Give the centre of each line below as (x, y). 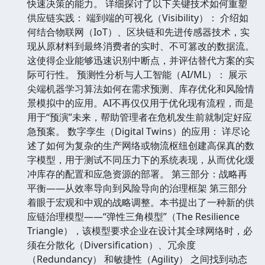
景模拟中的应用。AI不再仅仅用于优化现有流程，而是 (140, 103)
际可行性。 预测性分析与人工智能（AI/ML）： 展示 (137, 74)
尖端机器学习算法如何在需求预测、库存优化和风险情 (141, 88)
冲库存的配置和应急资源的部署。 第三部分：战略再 (137, 174)
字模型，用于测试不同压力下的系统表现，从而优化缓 (141, 159)
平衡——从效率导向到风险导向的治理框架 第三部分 (137, 188)
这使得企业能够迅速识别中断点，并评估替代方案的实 (141, 60)
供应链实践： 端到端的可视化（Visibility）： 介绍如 (138, 17)
